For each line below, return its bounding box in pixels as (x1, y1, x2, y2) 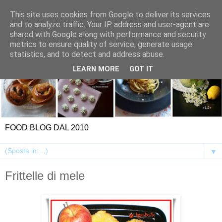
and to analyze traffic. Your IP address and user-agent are (10, 20, 209, 29)
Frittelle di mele (5, 169, 85, 183)
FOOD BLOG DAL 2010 (5, 123, 89, 132)
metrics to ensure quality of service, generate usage (10, 40, 192, 49)
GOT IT (129, 65, 153, 74)
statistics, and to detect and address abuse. (10, 50, 165, 59)
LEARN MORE (73, 65, 119, 74)
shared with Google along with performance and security (10, 30, 206, 39)
